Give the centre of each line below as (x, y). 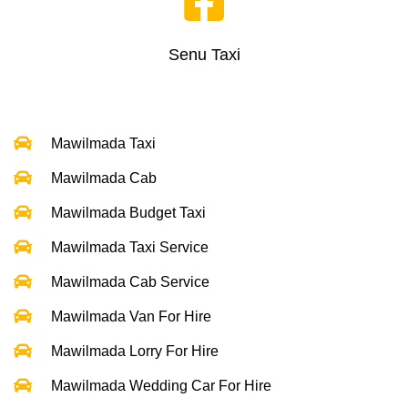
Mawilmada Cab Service (130, 281)
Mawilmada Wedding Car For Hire (161, 385)
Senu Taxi (204, 55)
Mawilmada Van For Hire (131, 316)
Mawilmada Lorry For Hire (135, 351)
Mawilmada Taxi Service (130, 247)
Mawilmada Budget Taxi (128, 212)
